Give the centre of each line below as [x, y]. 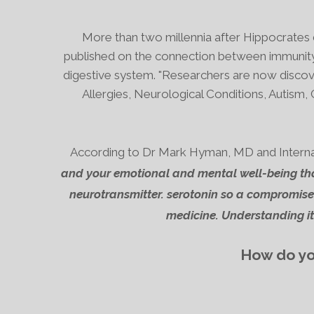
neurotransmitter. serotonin [143, 194]
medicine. [192, 215]
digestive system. [109, 75]
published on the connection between [166, 56]
